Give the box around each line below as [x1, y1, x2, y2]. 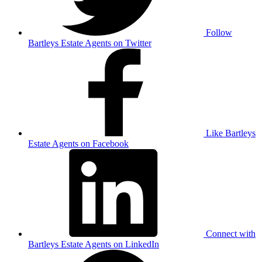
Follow [206, 27, 232, 37]
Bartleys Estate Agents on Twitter [28, 37, 151, 48]
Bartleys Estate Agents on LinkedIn [28, 239, 159, 249]
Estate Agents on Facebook [28, 138, 129, 149]
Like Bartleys [206, 127, 256, 138]
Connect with [206, 228, 256, 239]
